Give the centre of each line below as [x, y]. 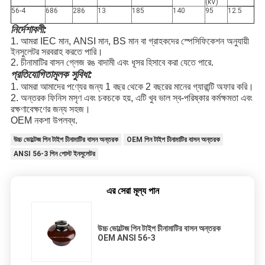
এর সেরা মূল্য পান [132, 190]
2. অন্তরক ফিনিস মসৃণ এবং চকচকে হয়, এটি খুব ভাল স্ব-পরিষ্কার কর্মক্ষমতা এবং [131, 98]
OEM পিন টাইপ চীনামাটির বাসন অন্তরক [173, 139]
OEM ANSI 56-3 [127, 237]
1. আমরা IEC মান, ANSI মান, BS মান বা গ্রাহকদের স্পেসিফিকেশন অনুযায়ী [130, 41]
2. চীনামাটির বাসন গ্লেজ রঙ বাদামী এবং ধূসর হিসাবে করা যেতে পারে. [112, 62]
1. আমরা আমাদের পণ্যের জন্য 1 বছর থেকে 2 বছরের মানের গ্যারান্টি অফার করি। [132, 86]
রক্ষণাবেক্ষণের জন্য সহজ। [50, 109]
